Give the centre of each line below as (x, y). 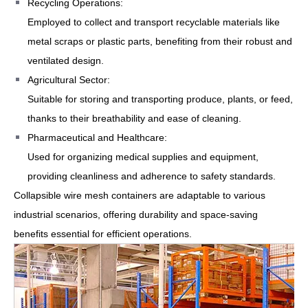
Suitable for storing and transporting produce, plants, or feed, (160, 99)
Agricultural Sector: (69, 79)
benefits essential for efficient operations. (103, 233)
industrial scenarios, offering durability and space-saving (136, 214)
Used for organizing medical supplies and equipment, (143, 156)
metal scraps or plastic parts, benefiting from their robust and (160, 41)
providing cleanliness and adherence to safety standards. (152, 176)
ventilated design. (66, 60)
